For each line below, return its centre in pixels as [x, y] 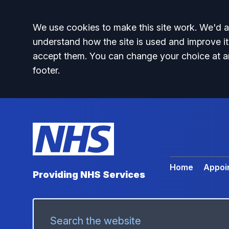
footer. [46, 70]
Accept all [69, 30]
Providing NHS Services [89, 175]
